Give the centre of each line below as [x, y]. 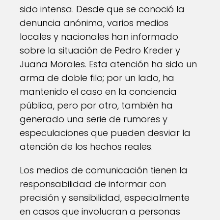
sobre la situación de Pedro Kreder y [100, 50]
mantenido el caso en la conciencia [98, 92]
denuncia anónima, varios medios [94, 23]
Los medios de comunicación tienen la [104, 170]
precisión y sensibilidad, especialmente [105, 198]
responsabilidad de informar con [93, 184]
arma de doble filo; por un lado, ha [97, 78]
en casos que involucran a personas [100, 211]
